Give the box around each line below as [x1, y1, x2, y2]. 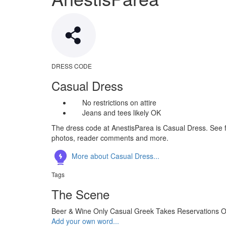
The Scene [51, 185, 109, 203]
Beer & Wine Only [51, 206, 108, 216]
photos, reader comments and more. [51, 133, 168, 143]
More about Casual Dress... [70, 150, 159, 161]
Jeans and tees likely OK [82, 107, 161, 118]
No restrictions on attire [82, 97, 156, 107]
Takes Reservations [156, 206, 219, 216]
